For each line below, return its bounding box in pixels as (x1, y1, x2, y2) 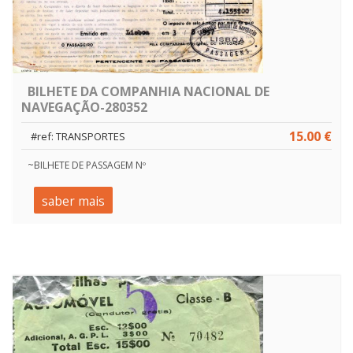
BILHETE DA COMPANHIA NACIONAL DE (28, 82, 269, 100)
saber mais (41, 192, 105, 210)
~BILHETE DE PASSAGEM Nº (28, 158, 147, 172)
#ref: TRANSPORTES (30, 128, 125, 143)
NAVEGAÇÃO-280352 (21, 98, 147, 116)
